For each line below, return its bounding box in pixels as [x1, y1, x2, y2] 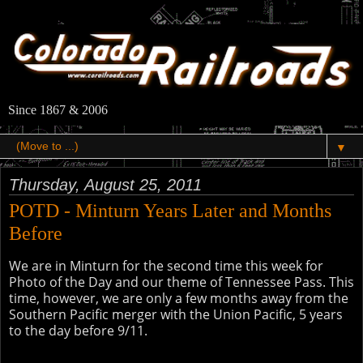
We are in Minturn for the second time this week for [9, 257, 323, 275]
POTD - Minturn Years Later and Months [9, 199, 331, 222]
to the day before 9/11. [9, 322, 147, 340]
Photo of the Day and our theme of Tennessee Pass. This [9, 273, 354, 292]
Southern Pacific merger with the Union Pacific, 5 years [9, 305, 343, 324]
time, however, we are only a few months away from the [9, 289, 348, 308]
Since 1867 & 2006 [8, 103, 108, 117]
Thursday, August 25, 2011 [9, 176, 202, 194]
